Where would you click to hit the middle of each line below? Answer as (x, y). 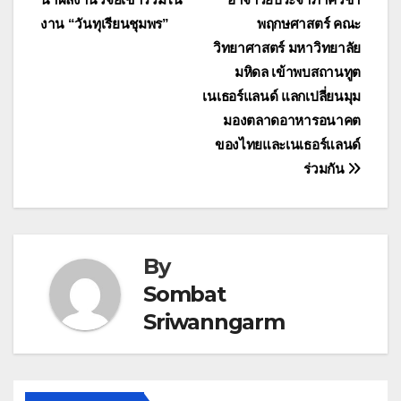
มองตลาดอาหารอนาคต (292, 121)
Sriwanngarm (214, 322)
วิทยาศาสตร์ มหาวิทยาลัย (286, 48)
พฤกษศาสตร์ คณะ (308, 24)
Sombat (184, 294)
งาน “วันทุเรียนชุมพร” (105, 24)
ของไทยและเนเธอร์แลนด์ (287, 145)
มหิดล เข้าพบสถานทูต (297, 73)
